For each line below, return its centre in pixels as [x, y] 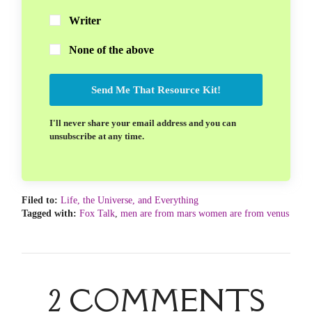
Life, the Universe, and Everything [130, 201]
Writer [85, 21]
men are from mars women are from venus [205, 213]
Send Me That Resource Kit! [156, 90]
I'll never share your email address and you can [143, 123]
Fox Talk [97, 213]
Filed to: [40, 201]
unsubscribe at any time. [97, 136]
